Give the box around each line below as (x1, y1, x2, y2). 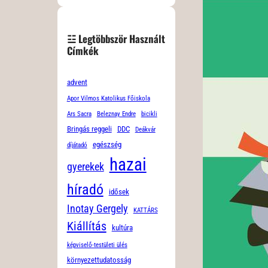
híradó (66, 181, 103, 199)
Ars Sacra (66, 110, 92, 118)
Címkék (66, 43, 99, 59)
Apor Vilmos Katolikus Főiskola (66, 95, 150, 103)
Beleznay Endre (96, 110, 136, 118)
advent (66, 78, 87, 87)
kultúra (111, 223, 133, 233)
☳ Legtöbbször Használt (66, 31, 165, 47)
